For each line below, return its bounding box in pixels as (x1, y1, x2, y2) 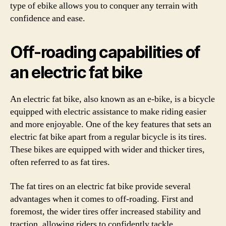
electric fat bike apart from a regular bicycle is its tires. (10, 131, 207, 143)
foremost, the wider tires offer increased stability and (10, 205, 201, 217)
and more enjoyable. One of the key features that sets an (10, 119, 211, 130)
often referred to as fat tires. (10, 156, 110, 168)
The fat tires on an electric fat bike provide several (10, 180, 191, 192)
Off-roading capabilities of (10, 42, 201, 62)
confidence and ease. (10, 13, 85, 24)
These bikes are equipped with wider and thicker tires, (10, 144, 205, 155)
